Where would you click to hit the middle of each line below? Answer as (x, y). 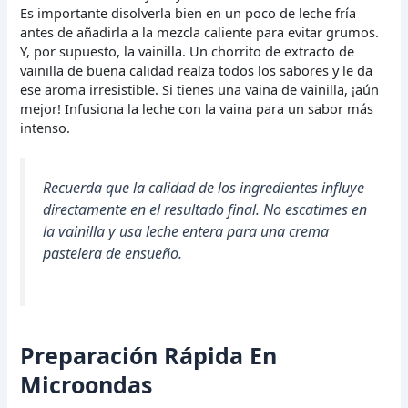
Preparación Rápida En (149, 355)
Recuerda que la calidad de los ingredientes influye (204, 188)
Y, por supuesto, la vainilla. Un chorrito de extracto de (188, 51)
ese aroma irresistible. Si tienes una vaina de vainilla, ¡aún (200, 89)
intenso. (46, 127)
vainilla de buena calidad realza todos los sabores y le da (197, 70)
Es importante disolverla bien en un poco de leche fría (189, 12)
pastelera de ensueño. (113, 254)
